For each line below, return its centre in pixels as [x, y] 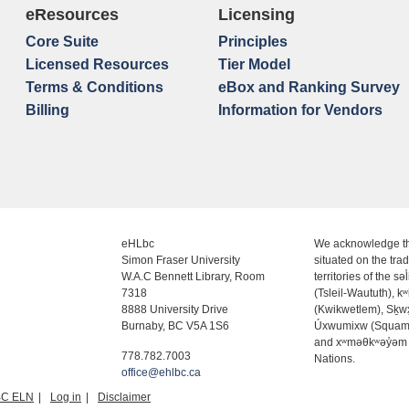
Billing [47, 110]
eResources [72, 15]
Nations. [335, 359]
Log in [66, 397]
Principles [252, 42]
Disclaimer [124, 397]
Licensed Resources [97, 64]
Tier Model [254, 64]
